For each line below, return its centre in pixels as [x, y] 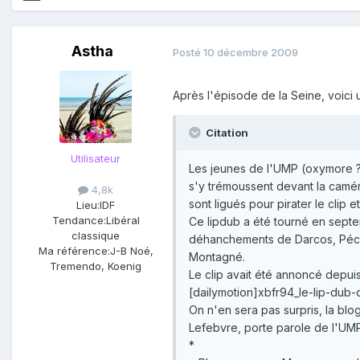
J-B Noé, [131, 251]
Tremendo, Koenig [96, 266]
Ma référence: [74, 251]
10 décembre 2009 [251, 52]
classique [96, 236]
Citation [226, 133]
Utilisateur [96, 159]
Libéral [123, 221]
